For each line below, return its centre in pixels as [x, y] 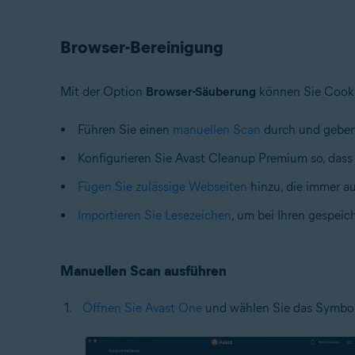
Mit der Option [103, 91]
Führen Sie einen [125, 129]
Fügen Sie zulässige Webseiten [162, 186]
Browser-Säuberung [200, 91]
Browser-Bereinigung [141, 47]
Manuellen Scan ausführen [143, 271]
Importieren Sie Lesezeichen [154, 215]
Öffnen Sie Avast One [142, 307]
